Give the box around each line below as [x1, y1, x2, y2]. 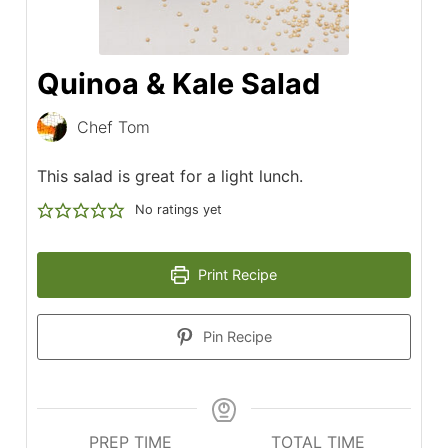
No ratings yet [134, 202, 222, 218]
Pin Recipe [199, 328, 273, 346]
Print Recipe [194, 266, 278, 284]
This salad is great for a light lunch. [36, 166, 303, 187]
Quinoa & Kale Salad [36, 66, 320, 102]
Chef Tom [76, 117, 150, 138]
